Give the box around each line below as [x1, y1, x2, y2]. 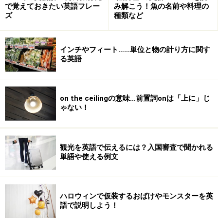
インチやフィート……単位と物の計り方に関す [60, 45, 210, 54]
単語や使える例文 [60, 152, 118, 162]
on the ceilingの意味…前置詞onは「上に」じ [60, 94, 210, 103]
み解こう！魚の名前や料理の [114, 1, 209, 11]
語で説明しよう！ [60, 201, 118, 210]
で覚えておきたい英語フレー [5, 1, 100, 11]
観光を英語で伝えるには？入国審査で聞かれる [60, 143, 213, 152]
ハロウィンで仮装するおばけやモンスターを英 [60, 192, 213, 201]
